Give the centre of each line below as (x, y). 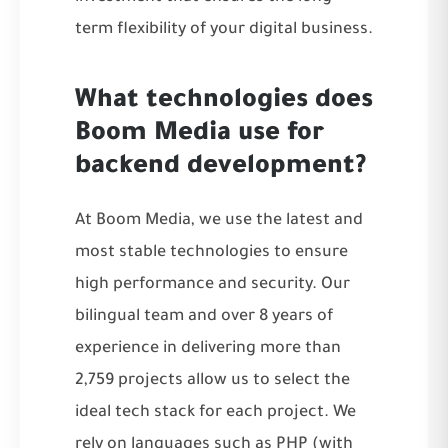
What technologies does (224, 101)
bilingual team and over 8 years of (204, 316)
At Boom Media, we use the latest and (219, 220)
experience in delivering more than (208, 348)
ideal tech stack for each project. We (215, 412)
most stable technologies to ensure (211, 252)
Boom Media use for (199, 134)
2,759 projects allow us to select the (212, 380)
